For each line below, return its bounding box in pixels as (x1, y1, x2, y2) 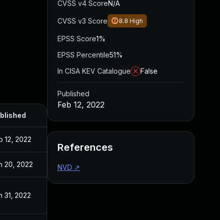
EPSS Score (57, 34, 96, 43)
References (57, 141, 113, 153)
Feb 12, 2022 (57, 100, 105, 110)
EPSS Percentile (57, 51, 110, 59)
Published (57, 89, 89, 98)
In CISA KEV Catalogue (57, 67, 131, 75)
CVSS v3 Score (57, 17, 108, 25)
